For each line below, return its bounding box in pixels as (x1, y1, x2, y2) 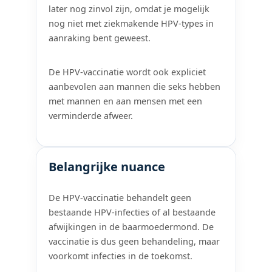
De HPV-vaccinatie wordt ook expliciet (49, 66, 206, 78)
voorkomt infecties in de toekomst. (49, 250, 193, 262)
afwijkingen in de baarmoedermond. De (49, 221, 214, 233)
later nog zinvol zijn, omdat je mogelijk (49, 2, 210, 15)
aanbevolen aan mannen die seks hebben (49, 81, 221, 93)
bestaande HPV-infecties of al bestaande (49, 206, 216, 219)
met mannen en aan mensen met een (49, 95, 203, 107)
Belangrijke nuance (49, 158, 166, 175)
